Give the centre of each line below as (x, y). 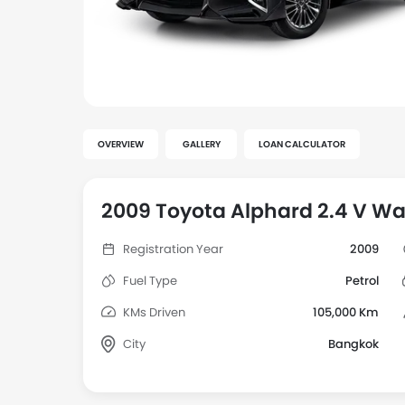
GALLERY (201, 144)
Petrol (363, 281)
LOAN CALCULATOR (302, 144)
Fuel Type (150, 281)
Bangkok (354, 344)
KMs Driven (154, 312)
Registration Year (173, 249)
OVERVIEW (121, 144)
